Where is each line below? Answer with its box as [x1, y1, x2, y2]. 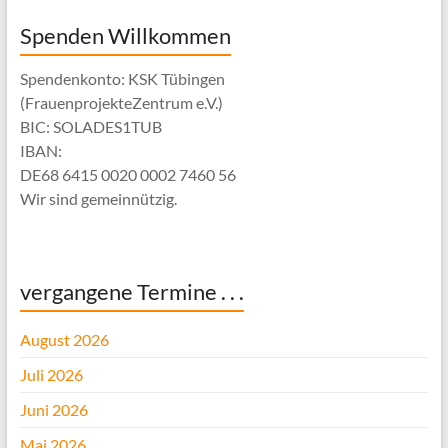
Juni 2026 [19, 399, 88, 419]
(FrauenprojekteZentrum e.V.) [19, 92, 223, 112]
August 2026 [19, 329, 109, 349]
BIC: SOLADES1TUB [19, 116, 162, 136]
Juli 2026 [19, 364, 83, 384]
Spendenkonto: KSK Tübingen [19, 68, 225, 88]
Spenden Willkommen [19, 21, 231, 49]
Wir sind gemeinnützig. [19, 188, 177, 208]
